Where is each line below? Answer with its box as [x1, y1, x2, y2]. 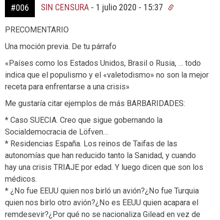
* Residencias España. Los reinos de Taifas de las [5, 139, 177, 149]
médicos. [5, 174, 37, 184]
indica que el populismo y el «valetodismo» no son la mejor [5, 70, 209, 80]
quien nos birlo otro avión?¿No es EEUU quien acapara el [5, 198, 198, 208]
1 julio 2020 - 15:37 [96, 2, 165, 13]
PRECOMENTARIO [5, 25, 69, 35]
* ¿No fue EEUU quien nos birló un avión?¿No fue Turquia [5, 186, 199, 196]
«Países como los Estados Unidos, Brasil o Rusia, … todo [5, 58, 201, 68]
